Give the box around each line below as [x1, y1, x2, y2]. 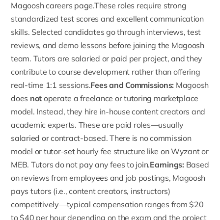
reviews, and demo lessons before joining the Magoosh [11, 40, 204, 51]
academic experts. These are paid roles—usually [11, 120, 184, 130]
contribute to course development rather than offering [11, 67, 200, 77]
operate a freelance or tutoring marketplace [42, 93, 199, 104]
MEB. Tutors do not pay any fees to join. [11, 160, 150, 170]
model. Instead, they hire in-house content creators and [11, 107, 206, 117]
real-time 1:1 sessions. [11, 80, 91, 90]
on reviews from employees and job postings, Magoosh [11, 173, 206, 183]
